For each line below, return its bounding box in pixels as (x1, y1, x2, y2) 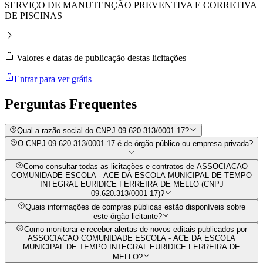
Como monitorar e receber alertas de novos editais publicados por (23, 225, 247, 234)
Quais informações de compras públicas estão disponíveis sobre (25, 202, 246, 211)
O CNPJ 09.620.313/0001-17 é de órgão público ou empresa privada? (18, 139, 254, 149)
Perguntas (5, 96, 69, 112)
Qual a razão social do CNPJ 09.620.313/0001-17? (17, 126, 190, 136)
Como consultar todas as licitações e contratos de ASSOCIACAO (23, 162, 248, 171)
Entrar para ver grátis (14, 73, 92, 84)
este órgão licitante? (93, 212, 162, 221)
